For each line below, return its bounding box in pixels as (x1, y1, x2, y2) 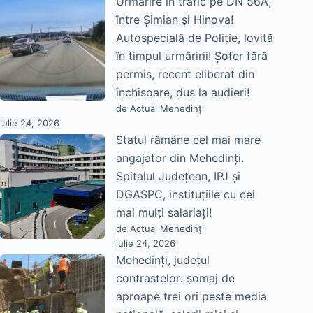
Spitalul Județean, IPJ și (116, 169, 240, 184)
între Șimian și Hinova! (116, 13, 233, 27)
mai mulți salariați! (116, 205, 212, 220)
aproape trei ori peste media (116, 289, 267, 304)
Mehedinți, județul (116, 253, 210, 268)
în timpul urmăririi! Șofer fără (116, 49, 268, 64)
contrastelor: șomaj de (116, 271, 235, 286)
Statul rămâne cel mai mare (116, 133, 261, 147)
